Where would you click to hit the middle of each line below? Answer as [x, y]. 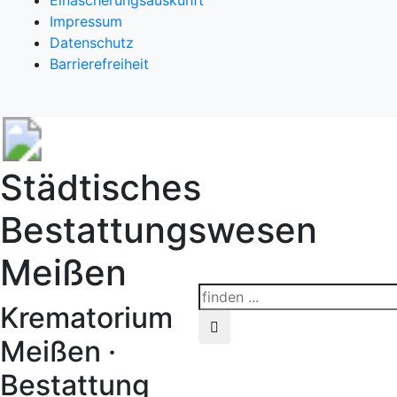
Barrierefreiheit [99, 64]
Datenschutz [92, 43]
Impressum [86, 21]
